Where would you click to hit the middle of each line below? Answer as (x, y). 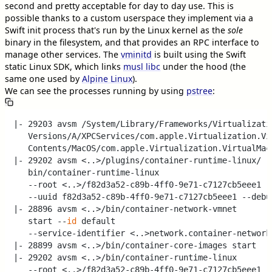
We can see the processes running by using (96, 90)
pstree (199, 90)
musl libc (142, 66)
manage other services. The (63, 54)
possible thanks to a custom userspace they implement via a (129, 18)
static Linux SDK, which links (64, 66)
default (96, 221)
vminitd (136, 54)
